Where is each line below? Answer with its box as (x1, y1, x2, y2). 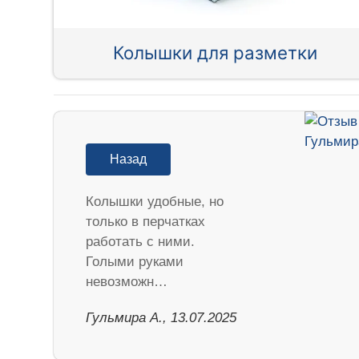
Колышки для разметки (113, 42, 318, 64)
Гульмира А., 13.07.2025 (86, 309, 237, 325)
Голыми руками (86, 253, 184, 269)
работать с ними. (86, 233, 196, 249)
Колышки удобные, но (86, 193, 224, 209)
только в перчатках (86, 213, 206, 229)
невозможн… (86, 273, 168, 289)
